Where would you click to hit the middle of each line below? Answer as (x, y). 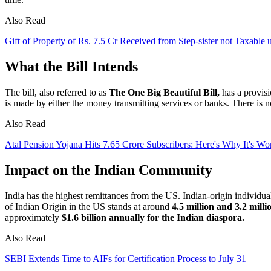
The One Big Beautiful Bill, (164, 93)
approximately (33, 217)
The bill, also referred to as (57, 93)
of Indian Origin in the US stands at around (87, 206)
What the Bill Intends (71, 67)
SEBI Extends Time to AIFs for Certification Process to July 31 (126, 258)
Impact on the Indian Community (109, 170)
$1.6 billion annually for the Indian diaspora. (153, 217)
